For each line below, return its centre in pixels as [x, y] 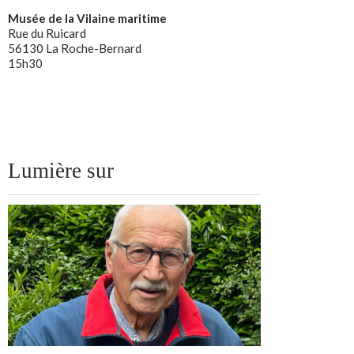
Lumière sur [61, 170]
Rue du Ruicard [47, 33]
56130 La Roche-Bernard [75, 48]
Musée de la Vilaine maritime [87, 18]
